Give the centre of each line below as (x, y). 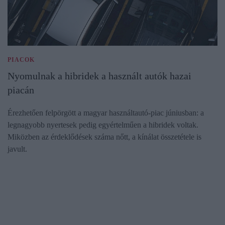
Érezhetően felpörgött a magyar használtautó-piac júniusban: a (106, 113)
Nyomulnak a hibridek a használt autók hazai (99, 76)
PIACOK (21, 60)
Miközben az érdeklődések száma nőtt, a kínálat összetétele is (104, 137)
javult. (17, 149)
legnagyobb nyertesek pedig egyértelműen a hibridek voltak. (103, 125)
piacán (21, 90)
